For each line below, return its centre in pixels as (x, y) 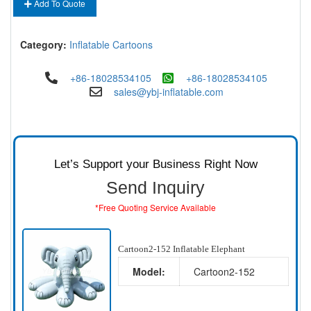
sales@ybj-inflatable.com (168, 92)
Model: (149, 272)
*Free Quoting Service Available (155, 207)
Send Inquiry (155, 187)
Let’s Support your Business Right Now (155, 164)
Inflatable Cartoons (111, 44)
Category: (43, 44)
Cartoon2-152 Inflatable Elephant (181, 249)
